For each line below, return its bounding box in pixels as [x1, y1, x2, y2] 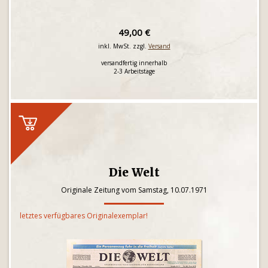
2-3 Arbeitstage [113, 67, 155, 75]
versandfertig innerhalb [101, 59, 167, 67]
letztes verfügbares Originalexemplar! [20, 211, 148, 221]
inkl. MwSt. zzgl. [98, 42, 148, 50]
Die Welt [108, 165, 160, 179]
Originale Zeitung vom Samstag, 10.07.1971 [60, 185, 208, 195]
